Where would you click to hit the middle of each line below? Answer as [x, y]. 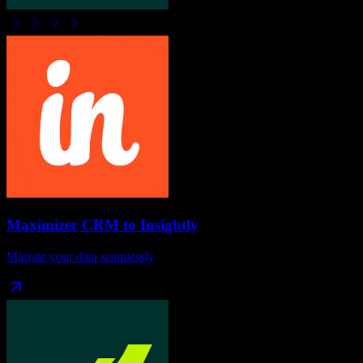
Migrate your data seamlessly [81, 256]
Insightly [169, 224]
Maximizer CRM [63, 224]
